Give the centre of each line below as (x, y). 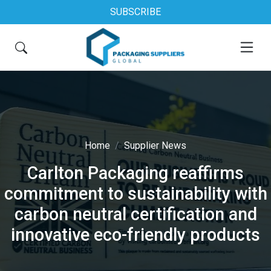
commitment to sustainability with (135, 194)
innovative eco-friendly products (135, 235)
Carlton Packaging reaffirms (135, 173)
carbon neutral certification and (135, 214)
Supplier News (155, 145)
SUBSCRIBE (135, 12)
